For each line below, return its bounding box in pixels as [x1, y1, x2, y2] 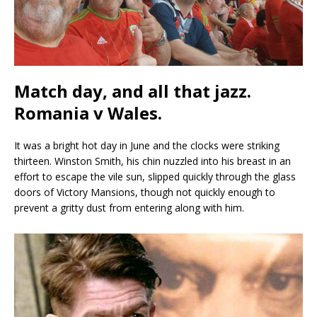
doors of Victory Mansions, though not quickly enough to [14, 185, 275, 200]
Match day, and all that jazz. [14, 79, 251, 103]
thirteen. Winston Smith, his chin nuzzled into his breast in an [14, 154, 291, 168]
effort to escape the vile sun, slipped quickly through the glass [14, 170, 296, 184]
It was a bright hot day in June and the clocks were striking [14, 139, 279, 153]
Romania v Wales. [14, 101, 162, 125]
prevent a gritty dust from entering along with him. [14, 201, 244, 215]
